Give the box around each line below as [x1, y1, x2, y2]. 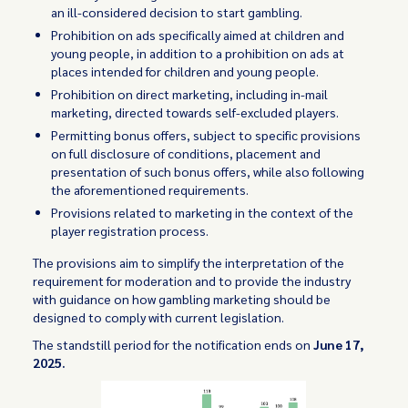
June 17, [313, 336, 365, 352]
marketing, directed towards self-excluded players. [51, 104, 340, 120]
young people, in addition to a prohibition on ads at [51, 45, 345, 61]
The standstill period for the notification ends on [33, 336, 314, 352]
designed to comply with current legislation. [33, 309, 285, 325]
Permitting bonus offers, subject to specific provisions [51, 127, 362, 143]
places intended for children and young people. [51, 63, 320, 79]
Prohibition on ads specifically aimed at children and [51, 26, 345, 43]
